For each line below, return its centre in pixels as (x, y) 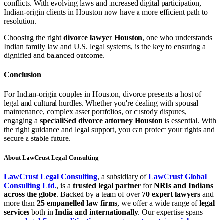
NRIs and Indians (183, 185)
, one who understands (177, 38)
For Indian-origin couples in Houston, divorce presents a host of (103, 94)
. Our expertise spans (170, 212)
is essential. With (189, 120)
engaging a (22, 120)
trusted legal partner (107, 185)
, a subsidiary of (123, 176)
